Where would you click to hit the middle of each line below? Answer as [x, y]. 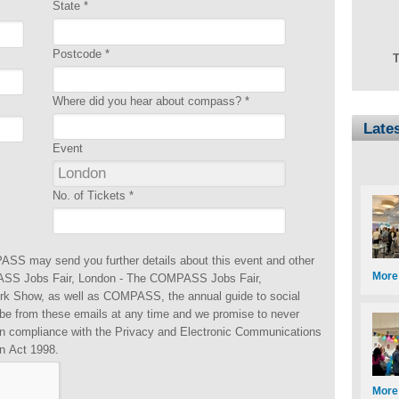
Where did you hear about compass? [148, 101]
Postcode [78, 53]
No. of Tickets [90, 195]
